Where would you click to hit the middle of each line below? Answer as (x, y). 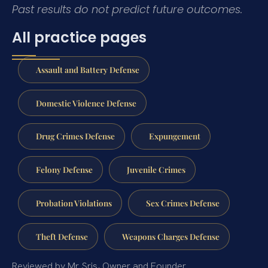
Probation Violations (74, 202)
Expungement (174, 136)
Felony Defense (64, 170)
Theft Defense (62, 236)
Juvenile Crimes (156, 170)
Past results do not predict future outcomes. (127, 9)
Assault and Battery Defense (87, 69)
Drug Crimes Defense (75, 136)
